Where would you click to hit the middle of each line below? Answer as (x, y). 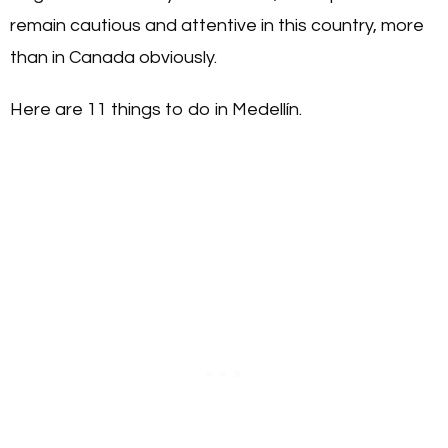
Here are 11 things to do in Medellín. (156, 109)
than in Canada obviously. (115, 57)
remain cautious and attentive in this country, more (217, 25)
